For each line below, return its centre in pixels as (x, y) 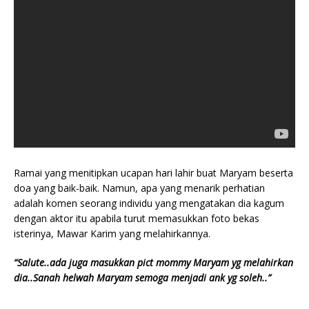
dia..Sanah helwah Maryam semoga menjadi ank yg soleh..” (142, 278)
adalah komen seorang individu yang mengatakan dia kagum (149, 203)
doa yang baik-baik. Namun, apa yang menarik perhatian (139, 188)
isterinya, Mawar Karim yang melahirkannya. (112, 234)
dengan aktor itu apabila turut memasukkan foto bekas (137, 219)
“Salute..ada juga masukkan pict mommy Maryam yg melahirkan (153, 263)
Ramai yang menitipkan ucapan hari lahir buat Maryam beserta (153, 173)
